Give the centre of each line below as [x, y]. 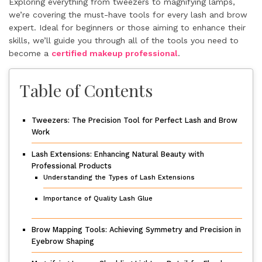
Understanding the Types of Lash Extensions [119, 177]
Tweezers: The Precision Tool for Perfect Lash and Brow [135, 120]
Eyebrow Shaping [63, 241]
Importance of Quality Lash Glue [98, 198]
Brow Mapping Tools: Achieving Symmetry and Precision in [136, 230]
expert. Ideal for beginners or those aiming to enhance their [127, 27]
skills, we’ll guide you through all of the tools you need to [124, 40]
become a [30, 53]
